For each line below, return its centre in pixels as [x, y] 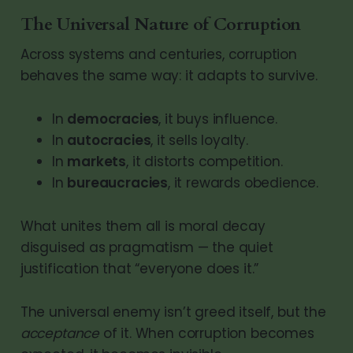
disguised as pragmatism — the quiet [147, 247]
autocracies [109, 140]
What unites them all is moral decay [143, 226]
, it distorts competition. [204, 161]
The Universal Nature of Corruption [160, 24]
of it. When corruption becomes [207, 333]
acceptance [60, 333]
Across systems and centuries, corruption [158, 54]
